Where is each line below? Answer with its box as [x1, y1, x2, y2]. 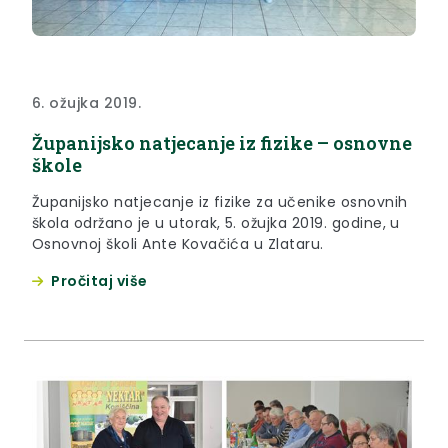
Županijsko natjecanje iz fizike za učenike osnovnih [32, 191, 408, 212]
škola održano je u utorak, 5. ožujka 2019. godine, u [32, 212, 400, 233]
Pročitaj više [51, 270, 148, 291]
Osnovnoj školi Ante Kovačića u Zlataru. [32, 233, 324, 254]
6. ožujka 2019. [32, 92, 142, 113]
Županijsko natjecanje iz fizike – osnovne [32, 130, 412, 155]
